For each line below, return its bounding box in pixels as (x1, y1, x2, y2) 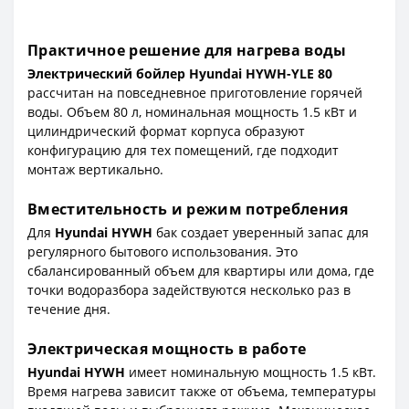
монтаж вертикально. (27, 160, 163, 178)
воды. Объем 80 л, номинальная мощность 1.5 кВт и (27, 102, 357, 121)
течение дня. (27, 299, 110, 318)
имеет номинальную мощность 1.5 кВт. (125, 362, 376, 381)
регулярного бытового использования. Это (27, 242, 298, 260)
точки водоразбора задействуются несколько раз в (27, 280, 351, 299)
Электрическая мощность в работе (27, 338, 307, 359)
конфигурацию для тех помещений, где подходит (27, 141, 339, 159)
